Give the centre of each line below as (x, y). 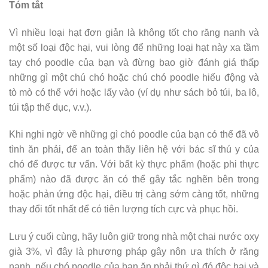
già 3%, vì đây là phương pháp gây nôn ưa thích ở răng (134, 252)
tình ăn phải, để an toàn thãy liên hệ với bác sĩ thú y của (134, 150)
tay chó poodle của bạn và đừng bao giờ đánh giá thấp (134, 62)
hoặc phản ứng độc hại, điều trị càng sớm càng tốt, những (134, 194)
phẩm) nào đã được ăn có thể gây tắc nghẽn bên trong (134, 179)
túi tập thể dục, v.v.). (50, 107)
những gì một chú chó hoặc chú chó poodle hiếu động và (134, 77)
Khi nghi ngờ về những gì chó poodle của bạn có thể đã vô (134, 135)
